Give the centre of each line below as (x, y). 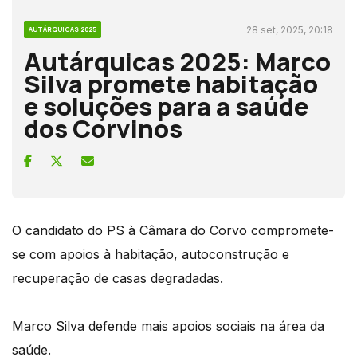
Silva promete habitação (171, 83)
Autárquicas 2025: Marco (177, 61)
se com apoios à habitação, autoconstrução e (151, 254)
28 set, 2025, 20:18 (290, 29)
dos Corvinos (103, 128)
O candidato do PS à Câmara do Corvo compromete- (173, 230)
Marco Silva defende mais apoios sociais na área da (168, 326)
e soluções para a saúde (166, 106)
